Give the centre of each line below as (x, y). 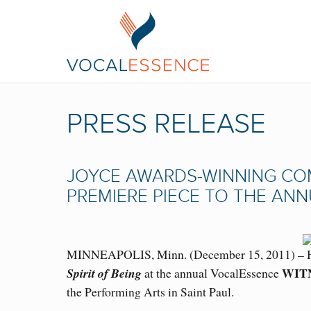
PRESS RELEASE (166, 124)
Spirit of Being (104, 274)
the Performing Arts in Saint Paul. (150, 292)
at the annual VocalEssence (212, 273)
